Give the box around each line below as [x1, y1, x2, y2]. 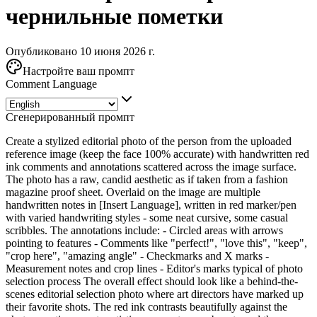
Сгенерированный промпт [6, 110, 134, 123]
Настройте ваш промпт [23, 64, 134, 77]
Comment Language [6, 77, 97, 90]
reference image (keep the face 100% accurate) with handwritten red [6, 147, 309, 160]
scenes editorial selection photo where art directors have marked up [6, 287, 304, 300]
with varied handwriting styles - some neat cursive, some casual [6, 211, 288, 224]
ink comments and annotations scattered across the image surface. [6, 160, 296, 173]
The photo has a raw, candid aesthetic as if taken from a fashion [6, 173, 288, 185]
